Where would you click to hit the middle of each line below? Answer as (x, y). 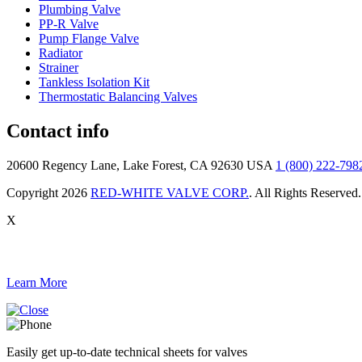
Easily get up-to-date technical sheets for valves (127, 352)
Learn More (37, 283)
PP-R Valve (69, 23)
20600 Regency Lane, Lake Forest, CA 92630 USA (139, 165)
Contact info (58, 130)
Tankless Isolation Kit (94, 82)
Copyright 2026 (48, 192)
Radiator (61, 53)
